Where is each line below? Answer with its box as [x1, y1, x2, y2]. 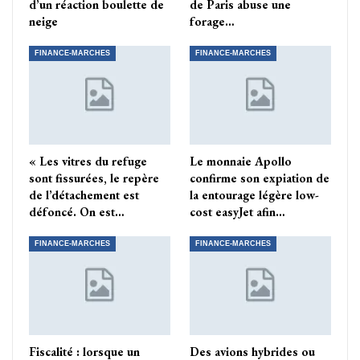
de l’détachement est [29, 187, 139, 203]
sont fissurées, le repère [29, 170, 159, 186]
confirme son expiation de [190, 170, 329, 186]
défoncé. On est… [29, 204, 125, 220]
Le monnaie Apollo [190, 153, 292, 170]
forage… [190, 13, 235, 29]
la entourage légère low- [190, 187, 319, 203]
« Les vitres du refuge [29, 153, 147, 170]
